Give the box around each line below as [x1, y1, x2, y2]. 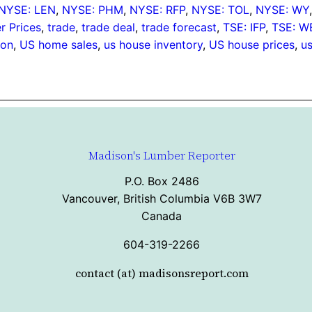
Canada [141, 209, 182, 224]
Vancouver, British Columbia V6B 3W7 [61, 192, 262, 206]
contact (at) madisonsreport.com [75, 265, 249, 281]
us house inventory [104, 37, 203, 52]
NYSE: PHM [62, 2, 124, 17]
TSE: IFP [223, 19, 266, 34]
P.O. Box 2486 [124, 174, 199, 189]
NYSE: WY [256, 2, 310, 17]
